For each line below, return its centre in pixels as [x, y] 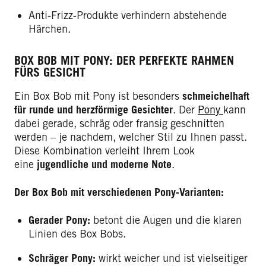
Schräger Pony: [62, 258]
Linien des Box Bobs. [77, 233]
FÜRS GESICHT [50, 72]
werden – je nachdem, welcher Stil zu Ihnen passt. [131, 137]
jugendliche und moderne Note [104, 164]
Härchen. [50, 28]
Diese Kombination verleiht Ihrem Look [104, 150]
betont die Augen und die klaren [166, 220]
